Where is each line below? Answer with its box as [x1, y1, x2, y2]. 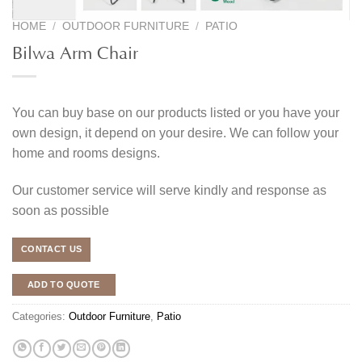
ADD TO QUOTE [27, 279, 100, 289]
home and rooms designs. [12, 146, 160, 161]
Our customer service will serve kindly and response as [12, 183, 326, 197]
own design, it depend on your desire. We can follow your [12, 126, 339, 141]
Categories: [12, 310, 69, 323]
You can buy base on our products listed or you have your [12, 106, 339, 120]
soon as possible [12, 203, 109, 217]
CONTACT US [21, 243, 82, 254]
